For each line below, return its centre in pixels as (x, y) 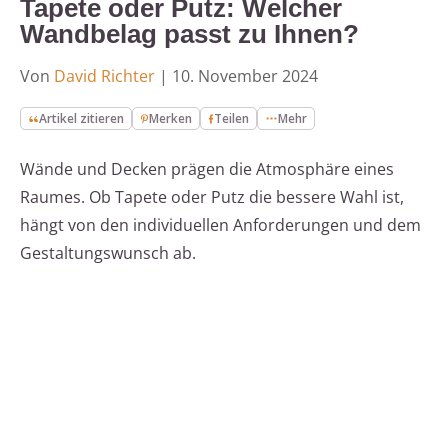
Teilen (232, 119)
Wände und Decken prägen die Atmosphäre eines (207, 169)
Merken (171, 119)
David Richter (104, 76)
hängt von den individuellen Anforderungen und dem (220, 225)
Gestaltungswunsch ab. (108, 253)
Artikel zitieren (82, 119)
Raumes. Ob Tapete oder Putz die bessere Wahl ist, (212, 197)
